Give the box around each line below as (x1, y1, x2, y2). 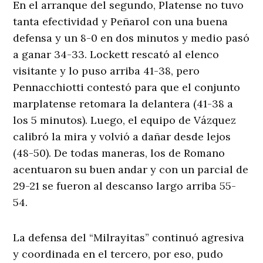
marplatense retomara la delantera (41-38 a (13, 96, 234, 110)
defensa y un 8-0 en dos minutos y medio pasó (13, 31, 250, 45)
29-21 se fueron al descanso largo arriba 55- (13, 178, 237, 193)
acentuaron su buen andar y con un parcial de (13, 162, 249, 176)
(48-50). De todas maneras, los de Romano (13, 146, 225, 160)
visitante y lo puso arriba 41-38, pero (13, 63, 200, 77)
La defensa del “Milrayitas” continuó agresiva (13, 230, 245, 244)
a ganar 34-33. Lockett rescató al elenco (13, 47, 220, 61)
